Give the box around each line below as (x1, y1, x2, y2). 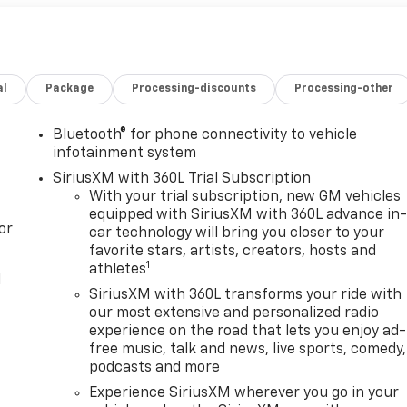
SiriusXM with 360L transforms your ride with (89, 288, 402, 303)
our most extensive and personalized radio (89, 306, 380, 322)
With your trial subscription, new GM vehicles (89, 190, 402, 205)
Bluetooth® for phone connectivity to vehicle (53, 128, 358, 144)
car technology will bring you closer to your (89, 226, 385, 242)
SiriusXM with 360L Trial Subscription (53, 172, 312, 187)
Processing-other (294, 84, 394, 95)
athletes (89, 263, 147, 278)
